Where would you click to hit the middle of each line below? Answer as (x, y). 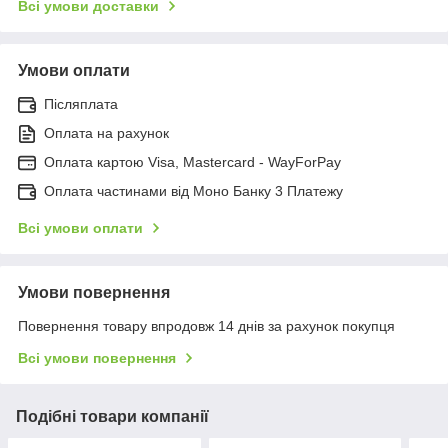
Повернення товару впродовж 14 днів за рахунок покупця (206, 325)
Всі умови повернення (97, 357)
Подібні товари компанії (112, 416)
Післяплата (81, 103)
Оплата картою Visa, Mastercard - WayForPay (192, 161)
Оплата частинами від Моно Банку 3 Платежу (193, 190)
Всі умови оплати (80, 227)
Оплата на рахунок (106, 132)
